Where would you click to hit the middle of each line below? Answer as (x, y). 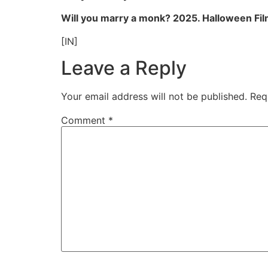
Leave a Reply (124, 68)
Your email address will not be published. (154, 97)
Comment (85, 121)
